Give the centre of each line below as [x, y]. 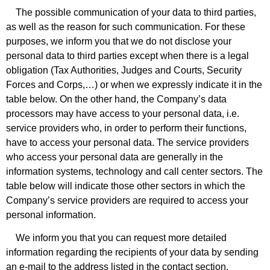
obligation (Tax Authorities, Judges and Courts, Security [124, 70]
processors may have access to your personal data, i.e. [123, 113]
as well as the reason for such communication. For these [126, 27]
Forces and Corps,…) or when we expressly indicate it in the [134, 84]
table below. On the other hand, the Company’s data [116, 99]
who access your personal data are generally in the [115, 157]
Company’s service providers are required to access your [127, 200]
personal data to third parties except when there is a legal [127, 55]
